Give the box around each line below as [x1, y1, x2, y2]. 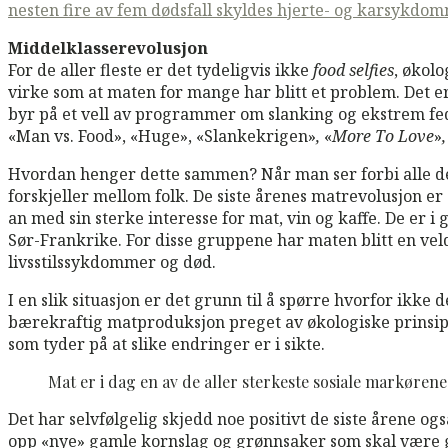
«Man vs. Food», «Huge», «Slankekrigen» [8, 124, 316, 147]
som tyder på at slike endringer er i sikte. [8, 332, 325, 355]
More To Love [332, 124, 434, 147]
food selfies [313, 58, 394, 81]
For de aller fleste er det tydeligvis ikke [8, 58, 313, 81]
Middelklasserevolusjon [8, 36, 208, 59]
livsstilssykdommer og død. [8, 250, 216, 273]
